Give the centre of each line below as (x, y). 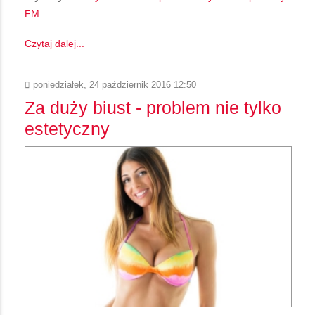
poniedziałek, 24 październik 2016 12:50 (113, 85)
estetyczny (67, 129)
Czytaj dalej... (54, 44)
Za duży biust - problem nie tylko (153, 108)
